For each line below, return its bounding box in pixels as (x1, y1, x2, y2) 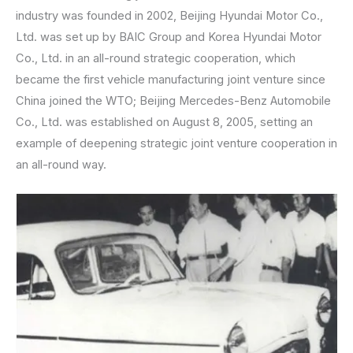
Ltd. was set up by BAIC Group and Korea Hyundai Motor (16, 29, 321, 44)
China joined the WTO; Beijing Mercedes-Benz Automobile (16, 93, 331, 108)
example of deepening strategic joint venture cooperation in (16, 136, 337, 150)
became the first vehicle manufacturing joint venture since (16, 72, 325, 87)
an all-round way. (16, 157, 106, 172)
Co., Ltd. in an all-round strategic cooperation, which (16, 50, 295, 65)
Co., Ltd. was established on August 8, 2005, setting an (16, 114, 313, 129)
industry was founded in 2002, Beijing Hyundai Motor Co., (16, 8, 323, 23)
